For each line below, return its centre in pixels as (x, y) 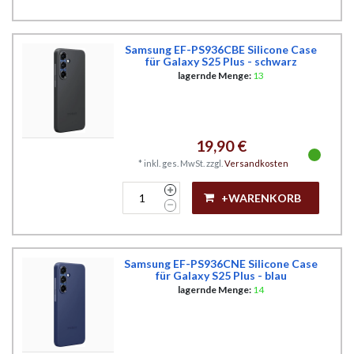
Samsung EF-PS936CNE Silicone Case (221, 264)
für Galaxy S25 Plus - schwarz (221, 61)
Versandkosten (256, 163)
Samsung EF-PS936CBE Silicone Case (221, 49)
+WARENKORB (261, 198)
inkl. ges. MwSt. (174, 163)
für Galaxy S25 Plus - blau (221, 276)
